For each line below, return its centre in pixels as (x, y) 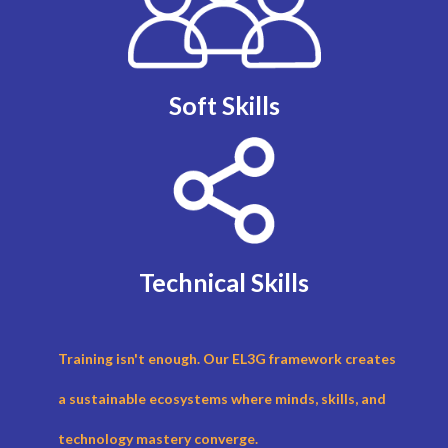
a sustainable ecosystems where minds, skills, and (222, 399)
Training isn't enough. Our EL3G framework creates (227, 359)
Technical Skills (224, 282)
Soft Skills (224, 105)
